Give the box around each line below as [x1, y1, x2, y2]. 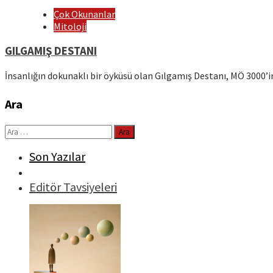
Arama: [4, 124, 34, 137]
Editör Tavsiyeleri [29, 179, 117, 195]
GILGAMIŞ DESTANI [5, 43, 97, 58]
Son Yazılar [29, 149, 85, 165]
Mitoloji [54, 20, 87, 32]
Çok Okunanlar [54, 8, 115, 20]
